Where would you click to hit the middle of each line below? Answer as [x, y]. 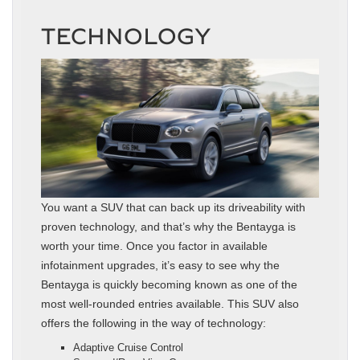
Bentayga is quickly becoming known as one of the [169, 285]
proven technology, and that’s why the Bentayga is [168, 227]
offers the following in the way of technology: [153, 323]
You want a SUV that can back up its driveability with [173, 208]
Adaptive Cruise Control [128, 348]
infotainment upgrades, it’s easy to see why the [160, 266]
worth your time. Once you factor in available [154, 246]
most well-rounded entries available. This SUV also [170, 304]
